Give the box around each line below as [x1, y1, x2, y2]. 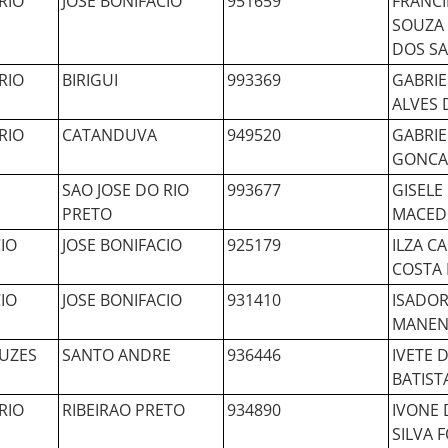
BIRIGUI [62, 69, 118, 91]
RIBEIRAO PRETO [62, 399, 185, 421]
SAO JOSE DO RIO [62, 179, 189, 201]
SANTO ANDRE [62, 344, 171, 366]
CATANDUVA [62, 124, 157, 146]
